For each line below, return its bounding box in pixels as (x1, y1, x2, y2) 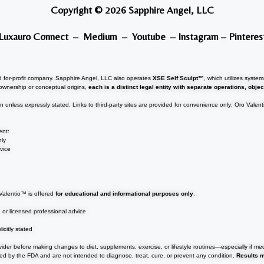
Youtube (131, 30, 166, 42)
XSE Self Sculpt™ (153, 74, 204, 81)
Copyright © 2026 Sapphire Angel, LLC (50, 4, 214, 16)
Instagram (177, 30, 219, 42)
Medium (82, 30, 117, 42)
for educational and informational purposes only (55, 190, 194, 197)
